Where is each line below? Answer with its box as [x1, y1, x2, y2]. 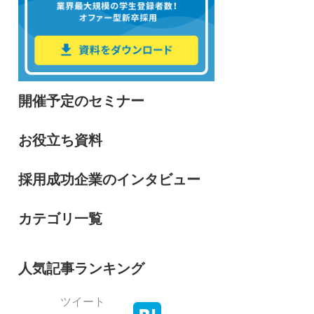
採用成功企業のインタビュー [18, 171, 200, 189]
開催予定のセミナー [18, 93, 144, 110]
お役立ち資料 [18, 132, 102, 149]
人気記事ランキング [18, 260, 144, 278]
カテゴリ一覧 [18, 210, 102, 228]
